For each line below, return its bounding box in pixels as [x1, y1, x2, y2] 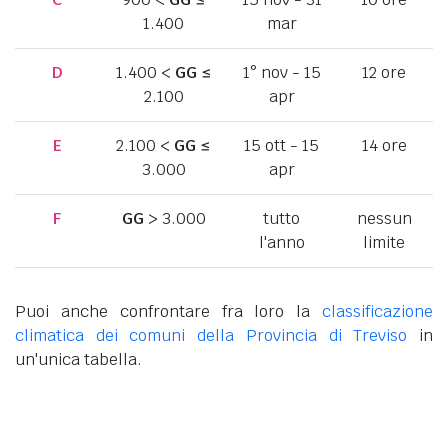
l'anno [258, 231, 305, 253]
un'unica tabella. [15, 348, 142, 370]
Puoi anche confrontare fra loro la [15, 300, 322, 322]
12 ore [362, 61, 406, 83]
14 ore [361, 134, 407, 156]
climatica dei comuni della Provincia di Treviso [15, 324, 408, 346]
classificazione [322, 300, 433, 322]
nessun [356, 207, 412, 229]
